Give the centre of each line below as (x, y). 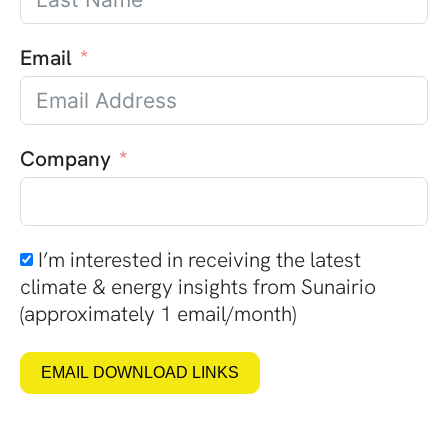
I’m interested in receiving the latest (199, 259)
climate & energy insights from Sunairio (198, 286)
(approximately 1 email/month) (158, 313)
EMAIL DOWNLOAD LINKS (140, 372)
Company (65, 158)
